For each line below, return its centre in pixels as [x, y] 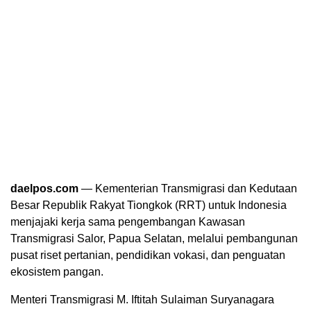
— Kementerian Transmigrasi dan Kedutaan [189, 188]
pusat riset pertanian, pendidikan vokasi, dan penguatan [148, 255]
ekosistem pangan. [57, 271]
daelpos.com [46, 188]
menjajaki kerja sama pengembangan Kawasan [128, 221]
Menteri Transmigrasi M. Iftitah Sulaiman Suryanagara [142, 299]
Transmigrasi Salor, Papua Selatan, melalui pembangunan [154, 238]
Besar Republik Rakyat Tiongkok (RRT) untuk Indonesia [149, 205]
